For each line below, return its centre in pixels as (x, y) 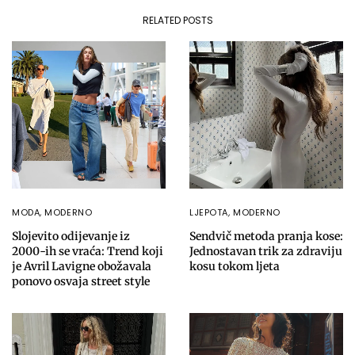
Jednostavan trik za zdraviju (266, 251)
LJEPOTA (209, 212)
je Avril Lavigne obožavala (82, 266)
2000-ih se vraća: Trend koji (88, 251)
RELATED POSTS (177, 20)
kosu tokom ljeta (235, 266)
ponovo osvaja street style (81, 281)
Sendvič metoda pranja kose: (266, 236)
